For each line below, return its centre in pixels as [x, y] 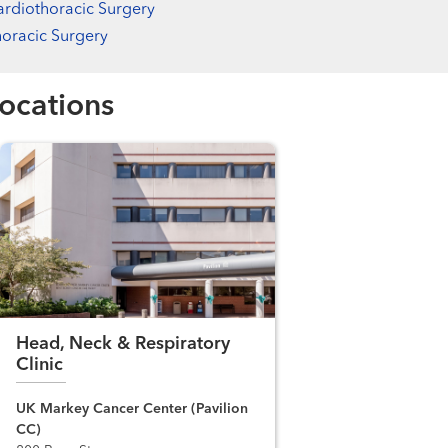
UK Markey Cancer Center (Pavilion [132, 408]
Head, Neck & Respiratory [123, 343]
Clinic [39, 364]
